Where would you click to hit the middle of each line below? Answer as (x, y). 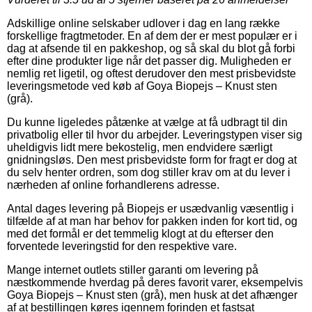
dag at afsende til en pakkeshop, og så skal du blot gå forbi (151, 48)
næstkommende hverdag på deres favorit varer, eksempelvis (155, 282)
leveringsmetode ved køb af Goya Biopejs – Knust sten (142, 86)
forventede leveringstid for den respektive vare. (122, 246)
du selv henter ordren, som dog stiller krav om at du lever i (149, 172)
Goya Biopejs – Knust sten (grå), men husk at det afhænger (152, 295)
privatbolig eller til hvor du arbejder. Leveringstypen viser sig (155, 134)
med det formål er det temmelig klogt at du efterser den (140, 233)
